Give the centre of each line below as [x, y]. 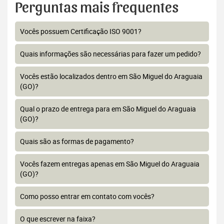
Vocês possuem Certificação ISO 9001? [81, 31]
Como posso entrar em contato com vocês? [87, 196]
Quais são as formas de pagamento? [77, 141]
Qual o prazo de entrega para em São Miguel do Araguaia [108, 109]
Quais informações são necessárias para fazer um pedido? [110, 54]
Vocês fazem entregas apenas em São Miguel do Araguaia [110, 164]
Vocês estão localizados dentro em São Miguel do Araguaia [111, 76]
